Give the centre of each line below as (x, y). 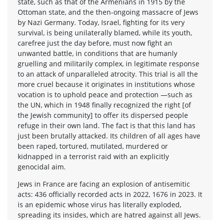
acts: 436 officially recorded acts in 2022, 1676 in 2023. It (110, 194)
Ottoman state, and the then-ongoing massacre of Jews (108, 12)
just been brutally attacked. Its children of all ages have (109, 136)
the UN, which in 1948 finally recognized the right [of (104, 105)
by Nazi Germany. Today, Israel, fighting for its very (101, 22)
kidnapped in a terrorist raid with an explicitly (93, 156)
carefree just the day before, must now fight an (95, 43)
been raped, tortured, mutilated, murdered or (93, 146)
